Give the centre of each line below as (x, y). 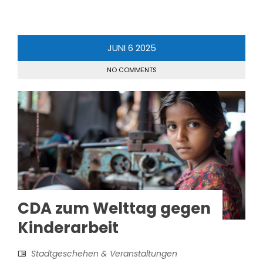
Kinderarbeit (68, 228)
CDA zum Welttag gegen (114, 209)
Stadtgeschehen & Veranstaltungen (104, 254)
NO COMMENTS (131, 70)
